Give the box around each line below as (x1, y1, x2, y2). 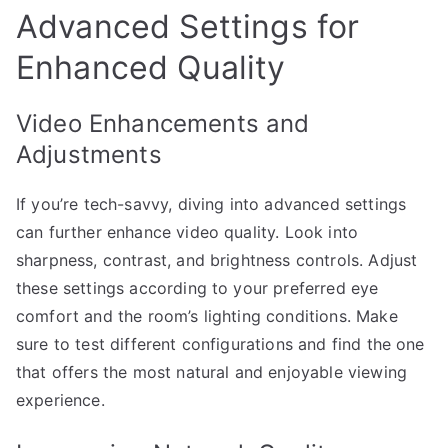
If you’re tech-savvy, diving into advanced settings (16, 193, 407, 214)
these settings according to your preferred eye (16, 277, 379, 298)
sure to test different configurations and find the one (16, 333, 425, 354)
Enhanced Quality (16, 47, 286, 87)
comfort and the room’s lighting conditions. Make (16, 305, 398, 326)
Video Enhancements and (16, 108, 310, 138)
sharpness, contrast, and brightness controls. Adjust (16, 249, 418, 270)
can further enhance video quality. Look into (16, 221, 359, 242)
